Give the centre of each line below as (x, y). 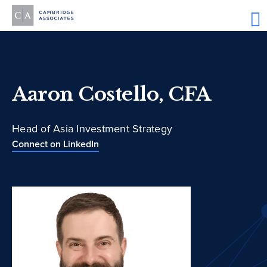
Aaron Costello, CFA (111, 94)
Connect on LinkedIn (55, 144)
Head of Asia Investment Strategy (92, 129)
